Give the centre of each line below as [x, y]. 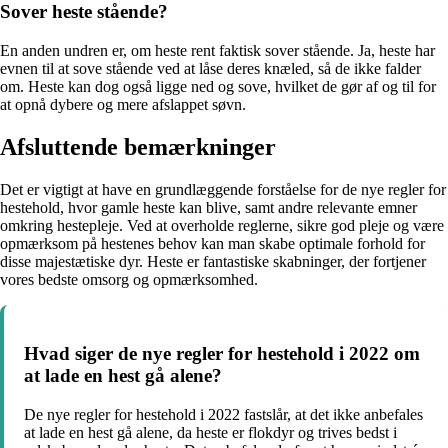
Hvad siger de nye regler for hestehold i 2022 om [222, 354]
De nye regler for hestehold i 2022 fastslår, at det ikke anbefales [223, 414]
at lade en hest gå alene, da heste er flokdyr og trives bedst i [210, 432]
